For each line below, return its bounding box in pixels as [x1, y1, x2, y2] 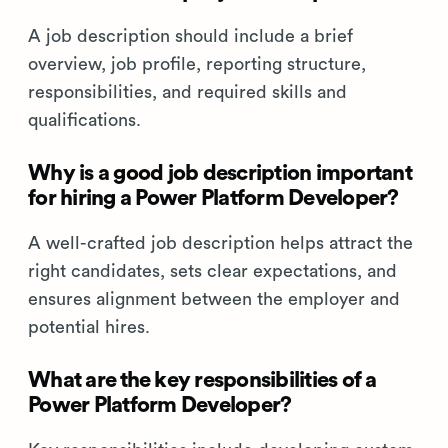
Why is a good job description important [28, 162, 412, 184]
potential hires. [28, 318, 150, 336]
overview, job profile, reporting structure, [28, 55, 366, 73]
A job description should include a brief [28, 27, 353, 45]
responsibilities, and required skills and [28, 83, 347, 101]
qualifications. [28, 111, 141, 129]
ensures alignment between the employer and [28, 290, 400, 308]
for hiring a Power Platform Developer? [28, 187, 399, 209]
